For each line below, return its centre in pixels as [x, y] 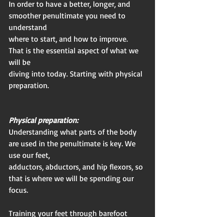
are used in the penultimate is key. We [73, 143]
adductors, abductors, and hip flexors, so [77, 166]
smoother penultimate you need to [68, 15]
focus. [18, 190]
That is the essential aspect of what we [75, 50]
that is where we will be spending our [72, 178]
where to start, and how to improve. [69, 39]
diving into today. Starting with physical [77, 73]
